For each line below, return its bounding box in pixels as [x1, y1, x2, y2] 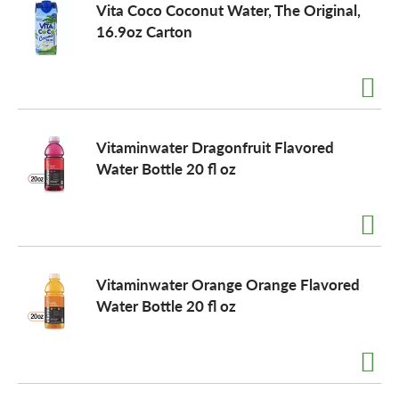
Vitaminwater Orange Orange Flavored [96, 273, 360, 295]
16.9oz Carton [96, 20, 192, 42]
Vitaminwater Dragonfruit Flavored [96, 136, 334, 158]
